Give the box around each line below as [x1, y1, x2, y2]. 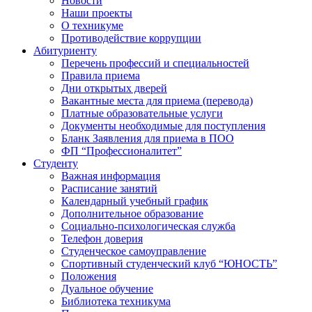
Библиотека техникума [61, 295, 171, 307]
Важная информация [61, 169, 160, 182]
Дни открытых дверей [61, 81, 167, 94]
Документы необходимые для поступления [61, 119, 265, 132]
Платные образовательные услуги [61, 107, 223, 119]
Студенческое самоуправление [61, 244, 206, 257]
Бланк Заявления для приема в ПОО [61, 132, 234, 144]
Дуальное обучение [61, 282, 153, 295]
